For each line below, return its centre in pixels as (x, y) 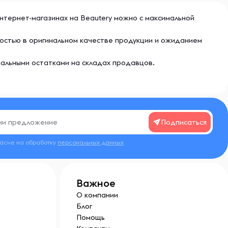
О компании (97, 195)
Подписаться (184, 122)
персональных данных (91, 142)
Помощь (91, 217)
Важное (96, 183)
